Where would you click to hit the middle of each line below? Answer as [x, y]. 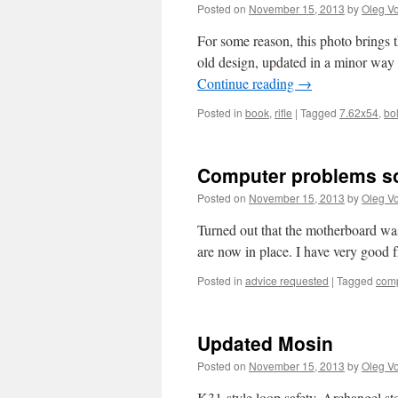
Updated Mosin [265, 343]
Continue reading [247, 83]
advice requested [287, 280]
